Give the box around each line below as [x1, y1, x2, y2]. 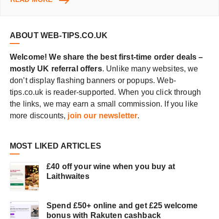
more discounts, [10, 111, 68, 120]
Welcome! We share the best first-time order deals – [10, 53, 203, 62]
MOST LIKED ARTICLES [10, 142, 101, 151]
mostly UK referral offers [10, 65, 102, 73]
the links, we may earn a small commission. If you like [10, 100, 198, 109]
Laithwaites [46, 172, 89, 181]
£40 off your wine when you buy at [46, 162, 175, 171]
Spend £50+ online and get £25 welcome [46, 201, 198, 210]
